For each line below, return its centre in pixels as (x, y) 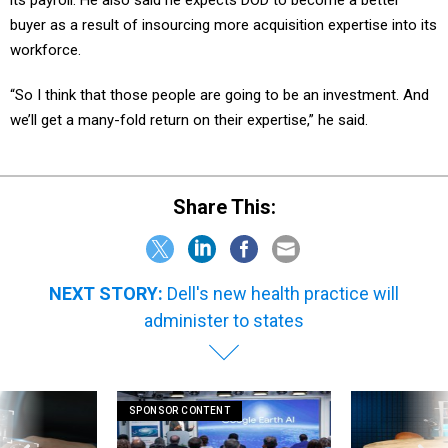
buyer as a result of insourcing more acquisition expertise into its (223, 25)
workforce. (45, 50)
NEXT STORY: (106, 271)
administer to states (224, 298)
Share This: (230, 184)
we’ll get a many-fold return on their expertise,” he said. (189, 120)
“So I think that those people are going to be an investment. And (219, 95)
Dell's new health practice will (283, 271)
